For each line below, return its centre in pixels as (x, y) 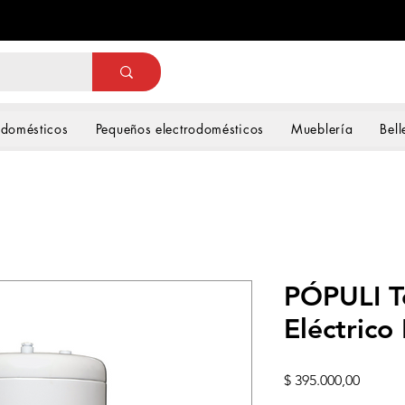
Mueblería (322, 129)
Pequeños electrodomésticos (179, 129)
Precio (379, 379)
